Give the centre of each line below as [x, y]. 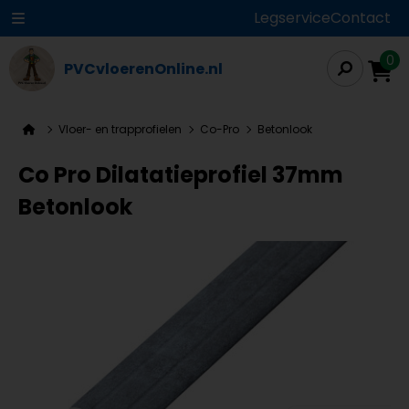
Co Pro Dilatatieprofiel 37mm [181, 175]
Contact [361, 18]
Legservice [292, 18]
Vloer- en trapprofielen [120, 129]
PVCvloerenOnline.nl [143, 68]
